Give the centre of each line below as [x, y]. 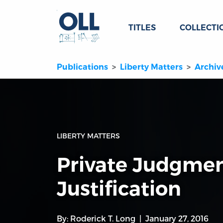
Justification [119, 189]
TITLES [142, 28]
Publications [82, 67]
